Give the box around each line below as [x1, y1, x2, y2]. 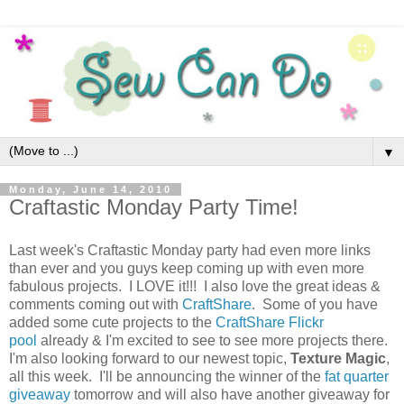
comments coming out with [9, 296, 182, 312]
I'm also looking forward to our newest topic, [9, 350, 290, 366]
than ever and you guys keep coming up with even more [9, 260, 364, 276]
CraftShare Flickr [216, 314, 324, 330]
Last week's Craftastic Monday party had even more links [9, 242, 371, 258]
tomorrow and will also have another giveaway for [70, 386, 390, 402]
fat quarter [325, 368, 389, 384]
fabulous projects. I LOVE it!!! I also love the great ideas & [9, 278, 381, 294]
